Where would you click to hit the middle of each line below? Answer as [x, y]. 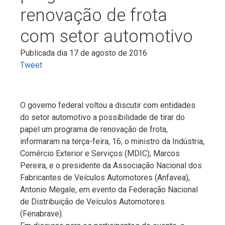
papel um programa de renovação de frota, [94, 129]
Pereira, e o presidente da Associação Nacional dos [111, 165]
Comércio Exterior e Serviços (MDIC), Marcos [100, 153]
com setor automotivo [106, 36]
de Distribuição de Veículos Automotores [92, 201]
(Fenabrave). [42, 213]
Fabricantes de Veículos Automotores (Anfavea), [105, 177]
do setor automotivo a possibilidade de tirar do [102, 117]
